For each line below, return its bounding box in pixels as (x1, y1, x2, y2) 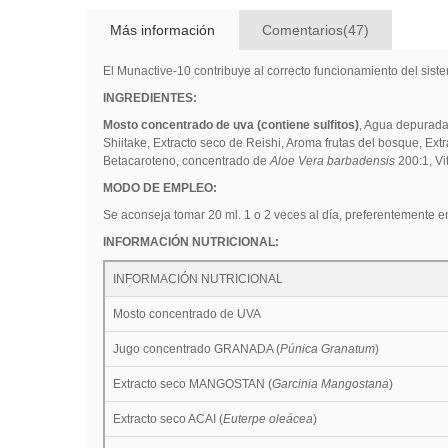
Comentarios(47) (261, 21, 369, 38)
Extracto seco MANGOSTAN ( (112, 376, 272, 391)
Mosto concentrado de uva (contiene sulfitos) (102, 117, 359, 132)
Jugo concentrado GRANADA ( (112, 341, 280, 356)
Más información (110, 21, 216, 38)
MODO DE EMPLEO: (102, 180, 217, 195)
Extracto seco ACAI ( (112, 411, 223, 426)
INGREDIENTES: (102, 90, 197, 105)
